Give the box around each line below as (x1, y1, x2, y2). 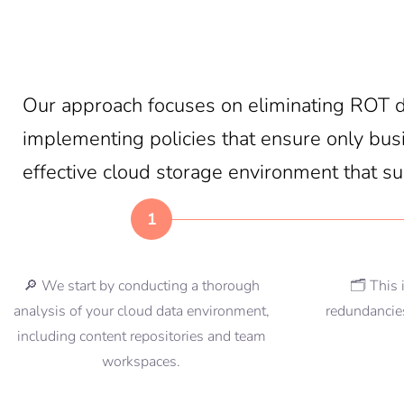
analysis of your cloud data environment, (13, 301, 270, 322)
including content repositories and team (16, 326, 266, 347)
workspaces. (102, 352, 181, 372)
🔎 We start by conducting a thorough (23, 276, 260, 297)
